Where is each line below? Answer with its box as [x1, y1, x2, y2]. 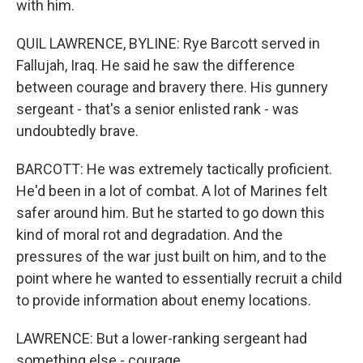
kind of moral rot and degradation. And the [16, 226, 283, 243]
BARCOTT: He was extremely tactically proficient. [16, 160, 332, 177]
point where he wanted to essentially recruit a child [16, 270, 342, 287]
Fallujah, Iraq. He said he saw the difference [16, 57, 295, 74]
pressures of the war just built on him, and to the [16, 248, 327, 265]
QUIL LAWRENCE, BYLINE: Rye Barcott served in [16, 35, 320, 52]
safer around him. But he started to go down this [16, 204, 325, 221]
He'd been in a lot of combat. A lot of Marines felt [16, 182, 327, 199]
